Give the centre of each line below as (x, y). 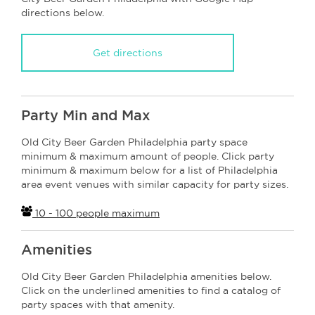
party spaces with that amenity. (98, 304)
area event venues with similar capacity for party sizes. (155, 184)
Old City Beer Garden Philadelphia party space (134, 142)
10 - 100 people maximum (96, 213)
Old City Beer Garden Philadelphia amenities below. (146, 276)
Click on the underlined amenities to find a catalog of (151, 290)
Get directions (128, 52)
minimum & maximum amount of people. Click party (148, 156)
